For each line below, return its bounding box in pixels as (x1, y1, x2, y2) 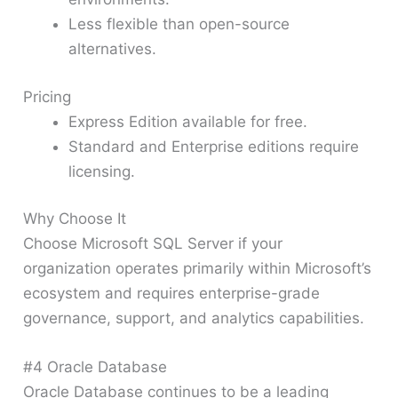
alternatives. (68, 40, 157, 59)
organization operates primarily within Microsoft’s (23, 259, 372, 278)
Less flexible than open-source (68, 15, 291, 34)
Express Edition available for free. (68, 112, 308, 131)
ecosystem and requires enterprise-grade (23, 284, 321, 303)
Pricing (23, 87, 72, 106)
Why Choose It (23, 210, 127, 228)
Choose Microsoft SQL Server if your (23, 235, 283, 253)
